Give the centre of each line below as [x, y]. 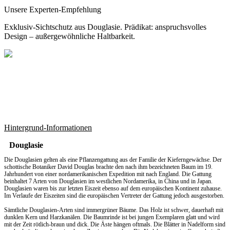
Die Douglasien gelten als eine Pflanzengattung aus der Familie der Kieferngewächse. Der [113, 160]
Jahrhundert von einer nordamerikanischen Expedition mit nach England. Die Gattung [108, 174]
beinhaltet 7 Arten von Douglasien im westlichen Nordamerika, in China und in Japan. [108, 181]
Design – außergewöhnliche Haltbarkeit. [70, 36]
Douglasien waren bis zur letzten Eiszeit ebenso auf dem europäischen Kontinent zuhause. [113, 189]
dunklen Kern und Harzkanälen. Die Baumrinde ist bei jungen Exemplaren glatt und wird [112, 217]
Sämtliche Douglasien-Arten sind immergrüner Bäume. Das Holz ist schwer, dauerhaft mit [114, 210]
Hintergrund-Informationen [48, 128]
